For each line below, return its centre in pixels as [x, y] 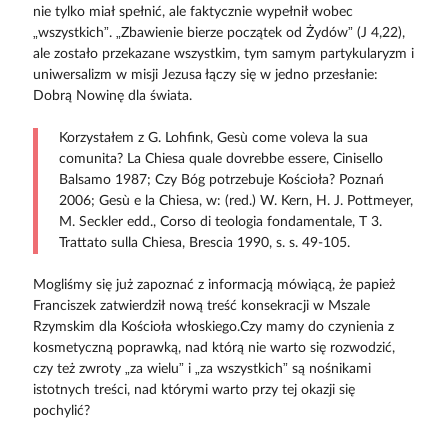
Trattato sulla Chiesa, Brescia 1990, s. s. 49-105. [204, 242]
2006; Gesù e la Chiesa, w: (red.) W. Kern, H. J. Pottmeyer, [235, 200]
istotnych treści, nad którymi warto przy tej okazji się [193, 389]
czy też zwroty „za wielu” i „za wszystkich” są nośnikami [201, 368]
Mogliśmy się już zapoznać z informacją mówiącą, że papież [213, 284]
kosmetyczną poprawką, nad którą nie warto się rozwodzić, [213, 347]
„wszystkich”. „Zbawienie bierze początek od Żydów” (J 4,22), [218, 32]
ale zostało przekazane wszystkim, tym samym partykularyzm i [223, 53]
